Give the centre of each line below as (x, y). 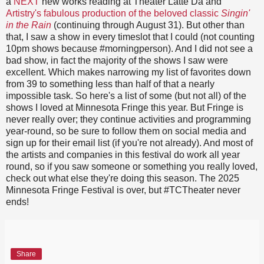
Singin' (235, 14)
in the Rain (29, 25)
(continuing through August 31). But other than (148, 25)
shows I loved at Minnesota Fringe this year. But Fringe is (125, 108)
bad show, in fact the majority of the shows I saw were (117, 61)
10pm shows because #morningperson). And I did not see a (129, 49)
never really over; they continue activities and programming (128, 120)
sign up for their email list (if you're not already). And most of (129, 143)
